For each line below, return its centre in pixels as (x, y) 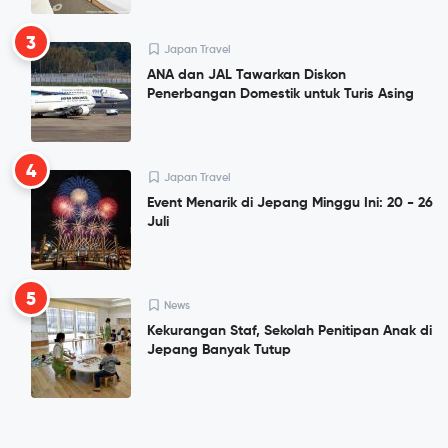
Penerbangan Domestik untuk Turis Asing (280, 94)
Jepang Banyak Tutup (219, 350)
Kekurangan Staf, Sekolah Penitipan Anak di (289, 331)
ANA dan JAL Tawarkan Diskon (246, 75)
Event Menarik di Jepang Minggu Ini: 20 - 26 (290, 203)
